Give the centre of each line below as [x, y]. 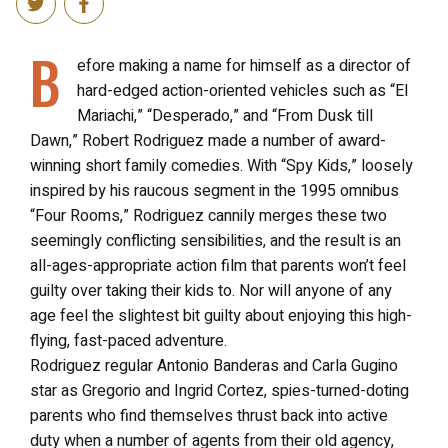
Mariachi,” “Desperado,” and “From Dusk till [225, 116]
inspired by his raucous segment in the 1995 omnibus [214, 191]
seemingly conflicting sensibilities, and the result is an [215, 241]
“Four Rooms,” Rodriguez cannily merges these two [208, 216]
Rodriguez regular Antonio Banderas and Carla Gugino [214, 366]
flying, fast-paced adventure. [128, 341]
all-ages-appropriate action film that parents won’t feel [218, 266]
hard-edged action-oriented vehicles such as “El [242, 91]
